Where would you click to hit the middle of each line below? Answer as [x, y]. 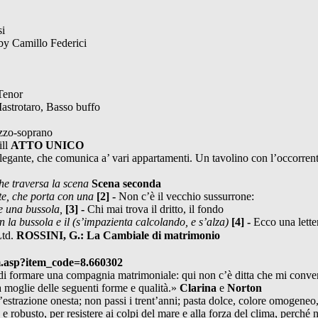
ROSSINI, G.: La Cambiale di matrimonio [118, 235]
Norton [245, 287]
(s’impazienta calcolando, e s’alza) [152, 221]
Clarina [198, 287]
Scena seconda [126, 183]
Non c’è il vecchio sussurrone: [186, 196]
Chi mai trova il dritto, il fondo [155, 209]
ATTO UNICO [47, 145]
